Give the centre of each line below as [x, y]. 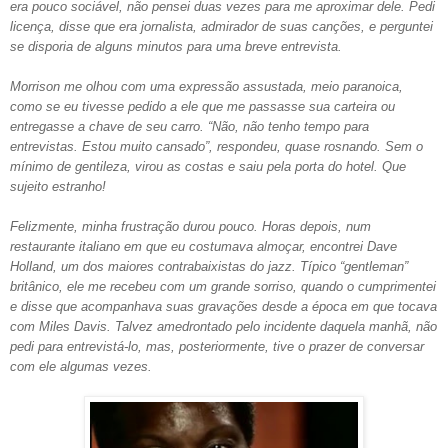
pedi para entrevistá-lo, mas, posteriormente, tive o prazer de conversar [217, 346]
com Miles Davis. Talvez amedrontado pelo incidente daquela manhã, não [223, 326]
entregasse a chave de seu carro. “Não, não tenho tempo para [189, 126]
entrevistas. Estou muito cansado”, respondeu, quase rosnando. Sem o [216, 146]
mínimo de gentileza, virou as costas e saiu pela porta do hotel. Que [208, 166]
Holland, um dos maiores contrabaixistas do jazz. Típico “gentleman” [209, 266]
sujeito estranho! [58, 186]
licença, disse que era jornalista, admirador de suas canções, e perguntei [221, 26]
